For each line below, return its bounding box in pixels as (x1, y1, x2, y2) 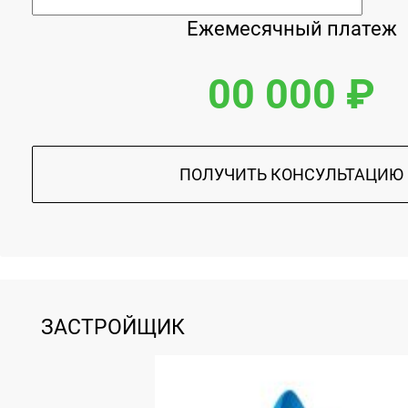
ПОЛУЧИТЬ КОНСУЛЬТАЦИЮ (179, 164, 403, 184)
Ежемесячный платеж (186, 16, 397, 40)
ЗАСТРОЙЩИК (41, 314, 185, 339)
